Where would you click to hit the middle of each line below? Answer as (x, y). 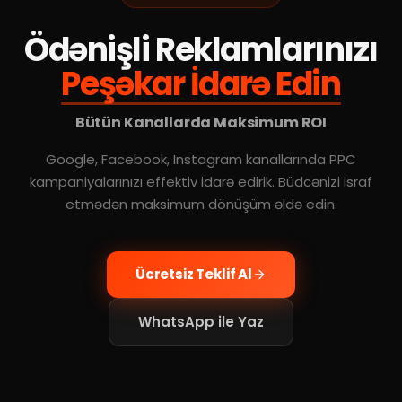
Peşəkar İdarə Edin (201, 83)
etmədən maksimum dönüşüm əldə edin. (201, 204)
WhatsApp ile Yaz (201, 321)
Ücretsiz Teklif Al (194, 274)
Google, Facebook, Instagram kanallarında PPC (201, 159)
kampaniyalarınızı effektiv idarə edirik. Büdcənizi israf (201, 181)
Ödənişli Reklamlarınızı (201, 49)
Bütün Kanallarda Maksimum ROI (201, 122)
